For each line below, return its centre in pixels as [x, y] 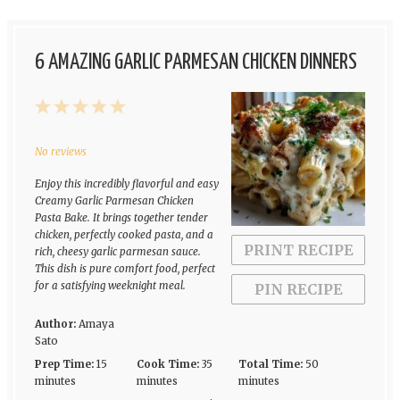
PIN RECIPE [298, 289]
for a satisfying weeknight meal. [110, 285]
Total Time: [271, 364]
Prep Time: [64, 364]
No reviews [60, 151]
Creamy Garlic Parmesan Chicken [114, 200]
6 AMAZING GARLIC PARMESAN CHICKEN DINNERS [196, 63]
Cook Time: [167, 364]
